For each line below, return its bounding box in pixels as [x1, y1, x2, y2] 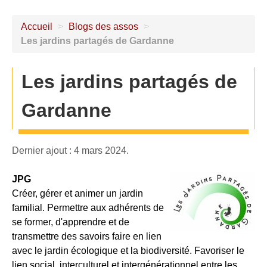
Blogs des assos [69, 21, 138, 32]
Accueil [21, 21, 52, 32]
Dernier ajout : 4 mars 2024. [12, 145, 129, 156]
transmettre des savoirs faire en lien [12, 231, 162, 241]
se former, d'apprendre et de [12, 217, 129, 227]
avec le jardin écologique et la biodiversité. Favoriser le [12, 246, 244, 256]
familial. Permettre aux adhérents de [12, 203, 164, 213]
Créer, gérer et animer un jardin [12, 188, 143, 198]
